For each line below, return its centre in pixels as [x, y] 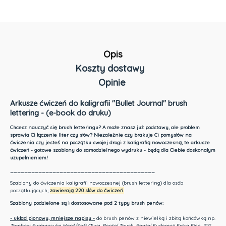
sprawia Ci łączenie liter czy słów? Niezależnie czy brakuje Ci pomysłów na [101, 135]
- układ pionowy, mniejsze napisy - [52, 218]
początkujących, [30, 191]
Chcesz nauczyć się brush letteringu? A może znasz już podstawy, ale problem [105, 128]
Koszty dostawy [111, 69]
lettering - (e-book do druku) [60, 112]
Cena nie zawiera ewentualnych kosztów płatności [90, 87]
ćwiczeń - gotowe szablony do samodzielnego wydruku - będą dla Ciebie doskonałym [112, 150]
